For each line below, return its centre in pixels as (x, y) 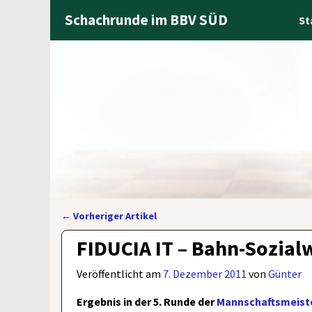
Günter (285, 273)
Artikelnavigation (120, 230)
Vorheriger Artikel (114, 216)
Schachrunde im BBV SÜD (147, 19)
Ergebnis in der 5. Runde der (147, 301)
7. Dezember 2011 (205, 273)
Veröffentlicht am (120, 273)
